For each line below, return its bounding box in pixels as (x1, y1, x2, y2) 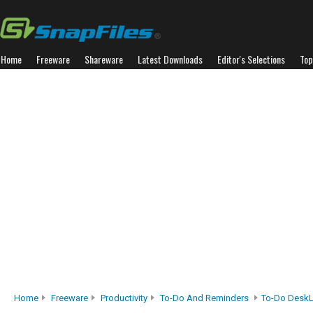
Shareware (85, 52, 123, 66)
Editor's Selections (217, 52, 285, 66)
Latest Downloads (138, 52, 203, 66)
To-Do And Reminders (160, 293, 249, 303)
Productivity (101, 293, 147, 303)
